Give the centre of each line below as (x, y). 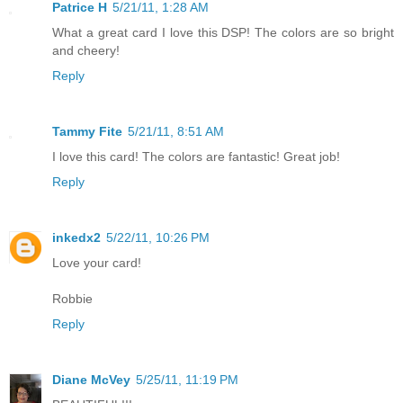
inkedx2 (76, 237)
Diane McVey (91, 379)
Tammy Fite (87, 131)
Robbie (72, 298)
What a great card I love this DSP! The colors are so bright (223, 32)
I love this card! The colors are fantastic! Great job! (196, 156)
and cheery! (86, 50)
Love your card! (97, 262)
